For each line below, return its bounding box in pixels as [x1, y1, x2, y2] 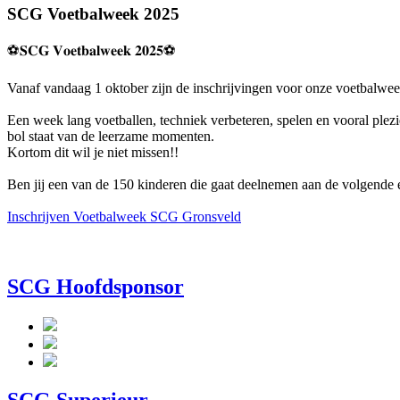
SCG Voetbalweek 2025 [7, 4, 179, 23]
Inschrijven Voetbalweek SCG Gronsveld [7, 209, 241, 225]
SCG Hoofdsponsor [7, 275, 184, 299]
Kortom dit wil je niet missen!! [7, 145, 179, 161]
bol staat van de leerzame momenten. [7, 129, 214, 145]
